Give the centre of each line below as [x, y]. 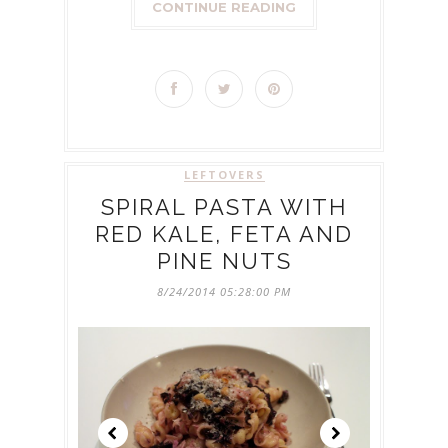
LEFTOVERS [224, 175]
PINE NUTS [224, 261]
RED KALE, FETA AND [224, 234]
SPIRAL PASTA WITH [224, 207]
